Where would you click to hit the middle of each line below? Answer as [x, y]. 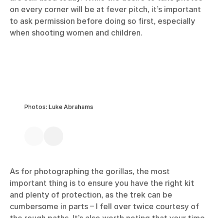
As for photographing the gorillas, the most [90, 172]
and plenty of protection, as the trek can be [91, 195]
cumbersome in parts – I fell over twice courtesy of [104, 207]
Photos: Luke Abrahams [59, 107]
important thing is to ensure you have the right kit [102, 183]
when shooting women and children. [76, 33]
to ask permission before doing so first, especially [102, 21]
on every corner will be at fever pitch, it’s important [105, 9]
